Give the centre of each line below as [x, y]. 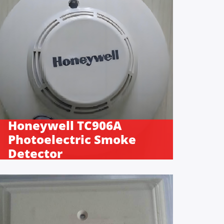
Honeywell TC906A [64, 125]
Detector [35, 153]
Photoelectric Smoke [72, 139]
